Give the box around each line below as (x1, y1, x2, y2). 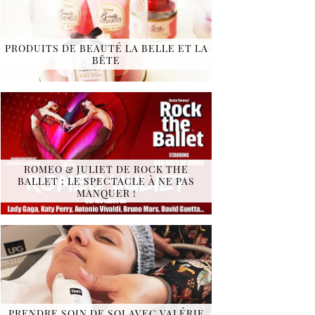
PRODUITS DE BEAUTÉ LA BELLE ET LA (4, 41, 208, 55)
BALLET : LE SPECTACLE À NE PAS (18, 174, 195, 188)
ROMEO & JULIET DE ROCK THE (24, 162, 188, 176)
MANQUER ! (76, 186, 136, 200)
